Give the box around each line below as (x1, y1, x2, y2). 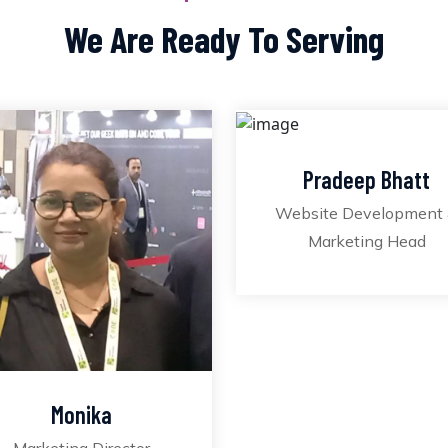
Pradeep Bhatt (303, 164, 430, 194)
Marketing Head (307, 230, 426, 251)
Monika (51, 400, 112, 429)
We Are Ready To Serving (64, 17, 384, 60)
